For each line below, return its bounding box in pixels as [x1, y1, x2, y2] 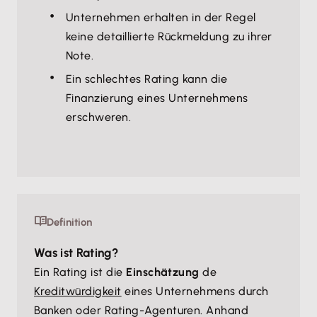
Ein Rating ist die [34, 265, 127, 279]
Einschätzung [126, 265, 203, 279]
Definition [47, 216, 92, 229]
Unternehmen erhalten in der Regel [66, 11, 256, 24]
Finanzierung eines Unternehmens [66, 91, 248, 105]
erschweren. [66, 110, 132, 124]
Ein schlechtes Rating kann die [66, 72, 228, 86]
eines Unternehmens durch [121, 284, 269, 298]
